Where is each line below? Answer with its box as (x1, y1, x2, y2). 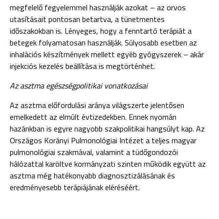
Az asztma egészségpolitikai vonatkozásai (10, 80, 148, 91)
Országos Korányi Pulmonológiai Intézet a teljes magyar (10, 134, 197, 146)
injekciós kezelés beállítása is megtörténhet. (10, 60, 155, 72)
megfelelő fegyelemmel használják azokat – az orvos (10, 1, 186, 13)
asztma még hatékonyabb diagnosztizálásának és (10, 170, 175, 181)
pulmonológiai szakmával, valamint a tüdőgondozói (10, 146, 178, 158)
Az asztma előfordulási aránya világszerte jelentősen (10, 99, 184, 111)
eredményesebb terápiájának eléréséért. (10, 181, 140, 193)
